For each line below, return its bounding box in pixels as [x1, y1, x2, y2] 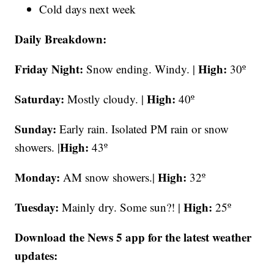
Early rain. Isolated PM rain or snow [59, 120, 229, 136]
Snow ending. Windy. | [86, 61, 199, 76]
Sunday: [15, 120, 60, 137]
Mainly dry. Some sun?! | [62, 199, 184, 215]
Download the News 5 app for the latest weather [15, 228, 252, 245]
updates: [15, 246, 58, 264]
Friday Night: [15, 60, 87, 77]
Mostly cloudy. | [67, 91, 147, 106]
